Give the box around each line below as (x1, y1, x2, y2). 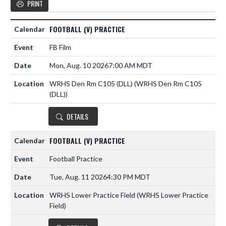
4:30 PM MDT (107, 173, 150, 182)
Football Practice (49, 154, 102, 163)
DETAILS (67, 111, 88, 122)
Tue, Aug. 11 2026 (49, 173, 107, 182)
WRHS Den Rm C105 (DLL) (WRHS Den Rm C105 (49, 79, 202, 88)
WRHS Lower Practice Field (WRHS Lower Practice (49, 191, 208, 200)
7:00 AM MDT (108, 61, 152, 70)
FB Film (49, 43, 71, 52)
